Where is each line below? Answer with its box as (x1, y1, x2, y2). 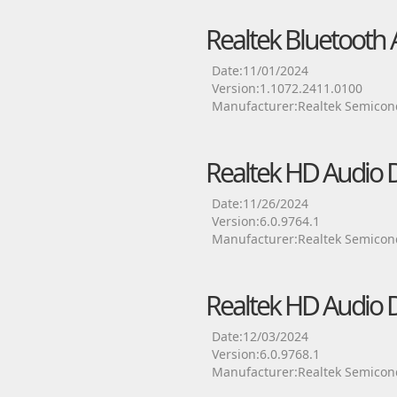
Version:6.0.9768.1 (211, 346, 320, 362)
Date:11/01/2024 (211, 62, 308, 79)
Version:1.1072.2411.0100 (211, 80, 362, 97)
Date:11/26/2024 (211, 195, 308, 212)
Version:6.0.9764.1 (211, 213, 320, 230)
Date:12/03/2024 (211, 328, 308, 345)
